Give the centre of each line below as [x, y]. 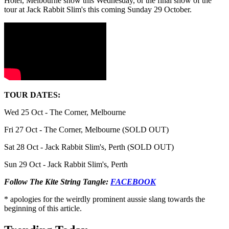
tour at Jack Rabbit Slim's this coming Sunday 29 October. [98, 9]
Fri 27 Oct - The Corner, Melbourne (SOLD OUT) [86, 129]
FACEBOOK [133, 181]
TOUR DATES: [32, 95]
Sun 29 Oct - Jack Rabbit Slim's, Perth [66, 164]
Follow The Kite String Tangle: [57, 181]
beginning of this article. [43, 208]
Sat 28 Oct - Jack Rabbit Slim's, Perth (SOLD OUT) [89, 147]
